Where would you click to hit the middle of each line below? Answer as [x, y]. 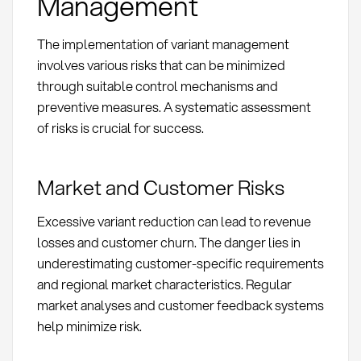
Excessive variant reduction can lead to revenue [174, 221]
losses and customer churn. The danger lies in [168, 242]
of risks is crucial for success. [120, 127]
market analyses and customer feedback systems [180, 305]
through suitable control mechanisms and [157, 85]
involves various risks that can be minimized [161, 64]
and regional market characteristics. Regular [164, 284]
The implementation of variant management [163, 44]
